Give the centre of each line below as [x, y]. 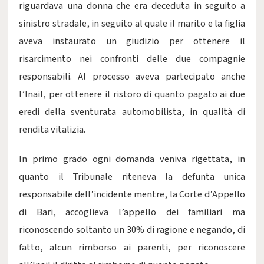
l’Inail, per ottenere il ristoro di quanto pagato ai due [132, 94]
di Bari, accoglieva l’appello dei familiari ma [132, 212]
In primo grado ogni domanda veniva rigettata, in [132, 159]
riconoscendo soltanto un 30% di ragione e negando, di [132, 230]
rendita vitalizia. [52, 130]
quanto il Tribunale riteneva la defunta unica [132, 177]
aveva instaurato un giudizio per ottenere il [132, 41]
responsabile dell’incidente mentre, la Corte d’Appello [132, 194]
